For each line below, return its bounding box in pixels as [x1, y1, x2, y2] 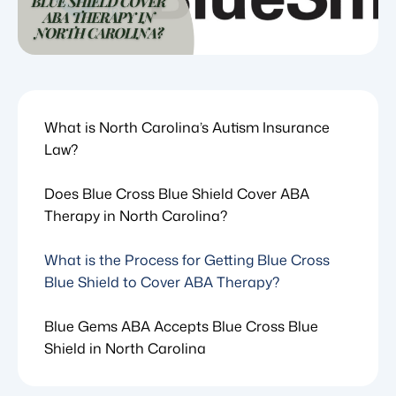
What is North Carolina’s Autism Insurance [44, 118, 330, 137]
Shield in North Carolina [44, 339, 206, 358]
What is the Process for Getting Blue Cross [44, 250, 330, 270]
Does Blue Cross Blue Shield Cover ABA [44, 184, 309, 203]
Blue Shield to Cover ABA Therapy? [44, 272, 279, 292]
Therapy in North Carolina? [44, 206, 227, 225]
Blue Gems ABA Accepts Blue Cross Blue [44, 316, 318, 336]
